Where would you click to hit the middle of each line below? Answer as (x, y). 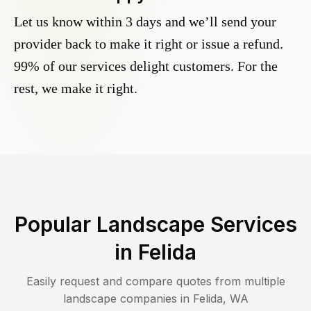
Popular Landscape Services (155, 225)
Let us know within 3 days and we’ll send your (145, 22)
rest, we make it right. (76, 89)
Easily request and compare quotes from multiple (155, 281)
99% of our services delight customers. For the (146, 66)
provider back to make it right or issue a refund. (149, 44)
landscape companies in (128, 299)
